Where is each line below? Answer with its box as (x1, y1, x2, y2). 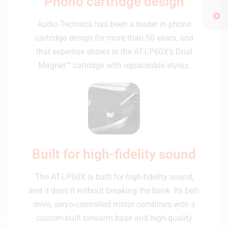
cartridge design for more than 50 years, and (35, 33, 193, 43)
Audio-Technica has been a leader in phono (37, 19, 191, 30)
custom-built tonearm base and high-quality (36, 213, 192, 223)
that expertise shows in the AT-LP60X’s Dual (36, 47, 192, 57)
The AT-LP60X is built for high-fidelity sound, (35, 172, 193, 182)
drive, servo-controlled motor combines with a (33, 199, 195, 209)
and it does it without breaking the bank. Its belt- (28, 185, 200, 195)
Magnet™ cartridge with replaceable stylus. (38, 61, 190, 71)
